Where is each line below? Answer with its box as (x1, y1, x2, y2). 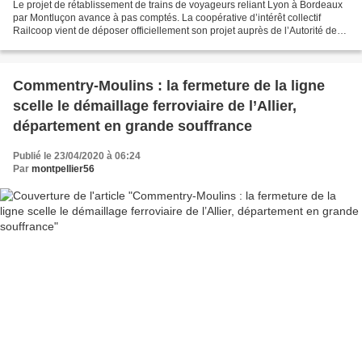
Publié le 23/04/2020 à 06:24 (13, 150, 141, 162)
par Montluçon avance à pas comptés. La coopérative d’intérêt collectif (13, 12, 321, 24)
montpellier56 (32, 163, 95, 175)
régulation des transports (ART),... (13, 38, 160, 50)
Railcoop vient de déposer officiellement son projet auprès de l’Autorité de (13, 25, 337, 37)
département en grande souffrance (13, 118, 252, 135)
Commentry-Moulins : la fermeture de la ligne (13, 78, 325, 95)
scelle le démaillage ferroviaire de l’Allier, (13, 98, 297, 115)
